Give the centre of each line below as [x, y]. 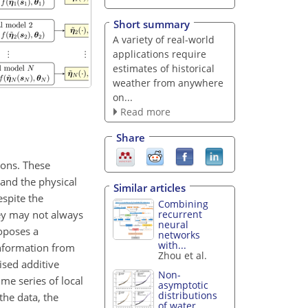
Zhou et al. [183, 255]
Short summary [152, 24]
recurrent [180, 214]
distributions [188, 296]
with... [173, 245]
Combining [184, 203]
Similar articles [150, 187]
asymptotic [184, 285]
